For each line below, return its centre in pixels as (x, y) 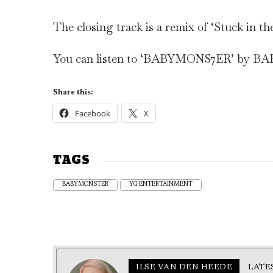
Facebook (93, 114)
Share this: (73, 93)
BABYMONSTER (85, 185)
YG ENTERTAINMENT (161, 185)
